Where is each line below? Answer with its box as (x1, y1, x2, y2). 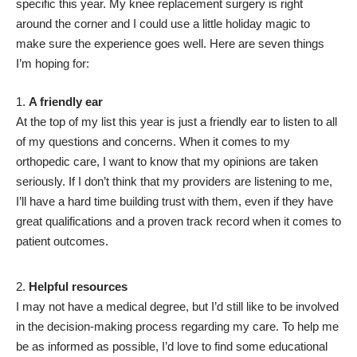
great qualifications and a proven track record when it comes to (16, 214, 341, 228)
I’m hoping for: (16, 57, 92, 71)
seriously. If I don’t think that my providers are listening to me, (16, 174, 332, 188)
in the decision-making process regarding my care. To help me (16, 320, 339, 334)
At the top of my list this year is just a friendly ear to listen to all (16, 114, 337, 128)
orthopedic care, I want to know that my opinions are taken (16, 154, 318, 168)
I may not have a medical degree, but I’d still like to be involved (16, 300, 339, 314)
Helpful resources (29, 280, 131, 294)
